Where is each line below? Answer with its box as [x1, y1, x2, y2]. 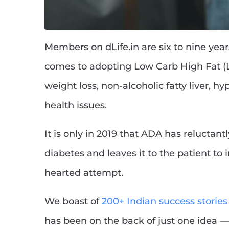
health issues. [44, 100, 107, 111]
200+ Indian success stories [102, 196, 227, 208]
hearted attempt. [44, 167, 123, 179]
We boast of [44, 196, 102, 208]
